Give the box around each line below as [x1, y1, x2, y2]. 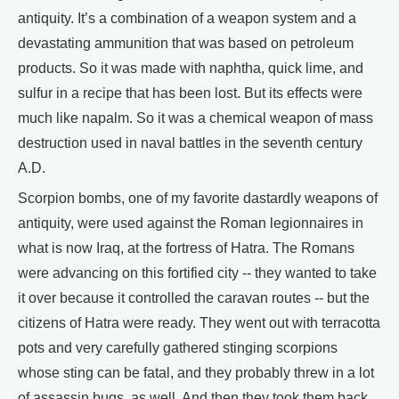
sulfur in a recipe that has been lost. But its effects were [18, 85, 362, 101]
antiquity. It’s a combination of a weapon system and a [18, 11, 356, 26]
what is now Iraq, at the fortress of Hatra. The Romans [18, 240, 354, 256]
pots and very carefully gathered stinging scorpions [18, 340, 338, 355]
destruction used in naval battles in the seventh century [18, 135, 362, 151]
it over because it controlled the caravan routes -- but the [18, 290, 370, 305]
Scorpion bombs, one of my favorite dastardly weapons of [18, 191, 378, 206]
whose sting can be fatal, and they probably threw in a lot [18, 365, 374, 380]
